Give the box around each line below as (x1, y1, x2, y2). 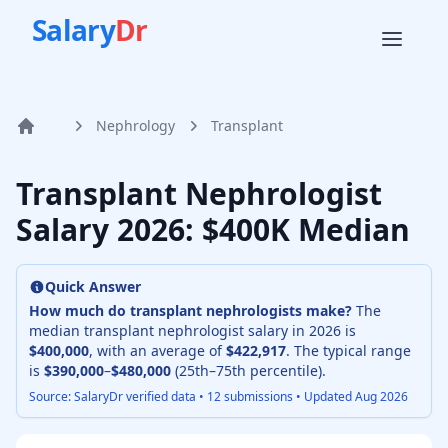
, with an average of (89, 341, 226, 360)
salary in (244, 321, 309, 340)
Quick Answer (45, 277, 141, 296)
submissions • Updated (221, 388, 355, 405)
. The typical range (286, 341, 411, 360)
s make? (295, 301, 352, 320)
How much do (29, 301, 130, 320)
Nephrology (96, 116, 175, 135)
